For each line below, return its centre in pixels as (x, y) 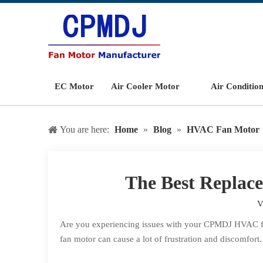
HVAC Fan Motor (223, 129)
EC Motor (74, 86)
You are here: (85, 129)
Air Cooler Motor (145, 86)
